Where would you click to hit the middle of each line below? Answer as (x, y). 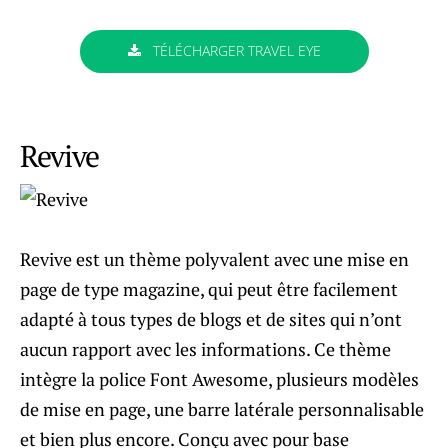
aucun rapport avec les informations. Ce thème (205, 348)
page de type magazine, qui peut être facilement (209, 288)
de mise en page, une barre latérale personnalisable (222, 408)
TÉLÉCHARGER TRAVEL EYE (234, 50)
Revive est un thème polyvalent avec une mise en (214, 258)
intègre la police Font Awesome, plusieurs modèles (219, 378)
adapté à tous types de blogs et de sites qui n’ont (211, 318)
